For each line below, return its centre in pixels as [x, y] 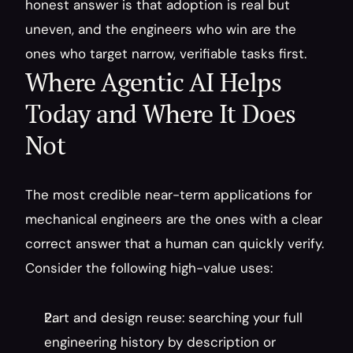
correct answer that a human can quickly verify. [175, 243]
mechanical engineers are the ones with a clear [174, 219]
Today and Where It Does [161, 113]
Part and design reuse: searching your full [173, 318]
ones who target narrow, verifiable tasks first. [166, 54]
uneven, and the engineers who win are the [161, 29]
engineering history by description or [160, 342]
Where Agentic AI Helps [153, 82]
